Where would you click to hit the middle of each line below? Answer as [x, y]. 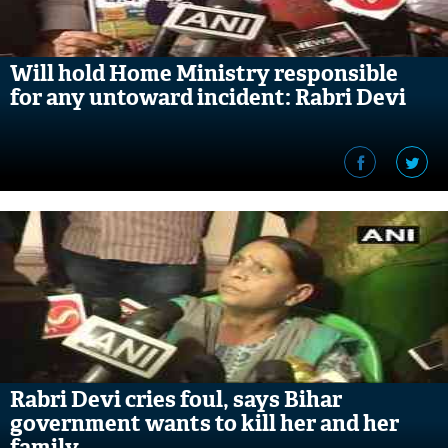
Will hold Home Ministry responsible [204, 73]
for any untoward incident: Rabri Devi [208, 97]
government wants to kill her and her [204, 423]
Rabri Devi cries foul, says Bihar [176, 399]
